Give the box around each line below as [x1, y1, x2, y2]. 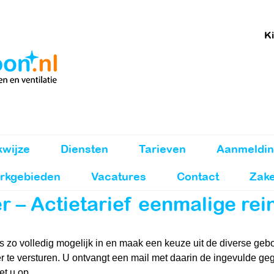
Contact [177, 169, 219, 183]
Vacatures [91, 169, 146, 183]
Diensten [60, 142, 108, 155]
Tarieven [138, 142, 186, 155]
